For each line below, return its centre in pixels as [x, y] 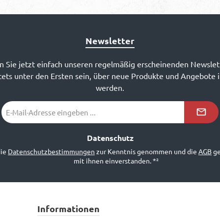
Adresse [14, 127]
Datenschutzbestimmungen [51, 151]
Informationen [69, 208]
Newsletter [110, 41]
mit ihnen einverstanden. [113, 161]
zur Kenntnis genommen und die [147, 151]
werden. [110, 87]
